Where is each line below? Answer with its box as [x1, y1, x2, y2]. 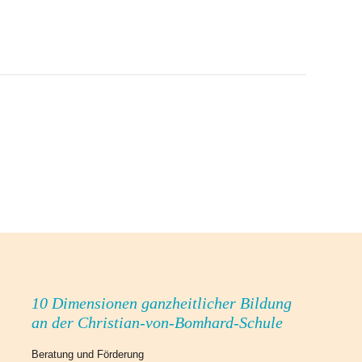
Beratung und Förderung [32, 348, 144, 360]
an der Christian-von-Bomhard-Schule [32, 314, 283, 331]
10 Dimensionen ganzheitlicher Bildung [32, 294, 292, 312]
